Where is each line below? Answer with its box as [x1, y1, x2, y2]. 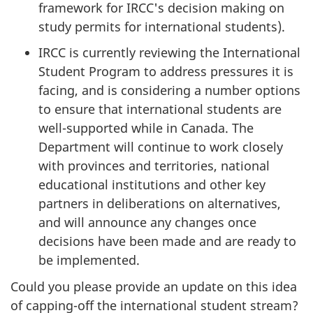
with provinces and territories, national [38, 156, 270, 174]
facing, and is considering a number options [38, 81, 300, 99]
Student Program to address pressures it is [38, 62, 293, 80]
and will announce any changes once [38, 213, 256, 231]
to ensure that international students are [38, 100, 282, 117]
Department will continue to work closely [38, 138, 283, 155]
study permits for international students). [38, 17, 285, 35]
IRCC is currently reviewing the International [38, 43, 300, 61]
